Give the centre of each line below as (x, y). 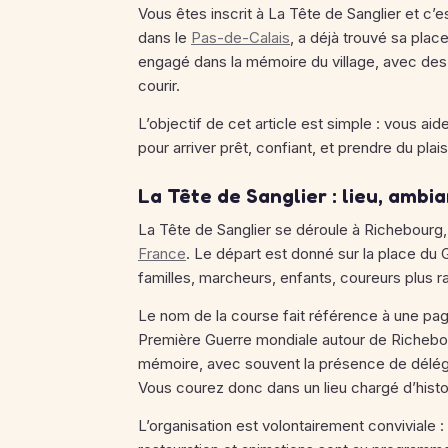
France (162, 253)
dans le (164, 37)
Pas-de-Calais (240, 37)
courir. (159, 85)
